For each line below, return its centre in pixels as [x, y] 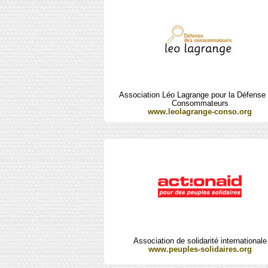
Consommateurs [200, 103]
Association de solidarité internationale [200, 240]
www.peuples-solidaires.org [200, 249]
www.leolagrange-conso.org [200, 111]
